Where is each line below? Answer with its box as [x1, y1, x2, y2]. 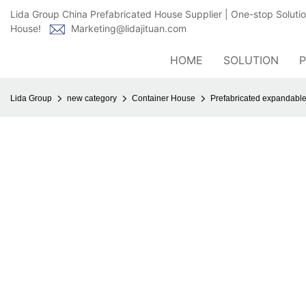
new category [67, 94, 117, 103]
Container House [132, 94, 195, 103]
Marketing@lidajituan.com [71, 23, 186, 34]
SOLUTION [223, 53, 279, 67]
